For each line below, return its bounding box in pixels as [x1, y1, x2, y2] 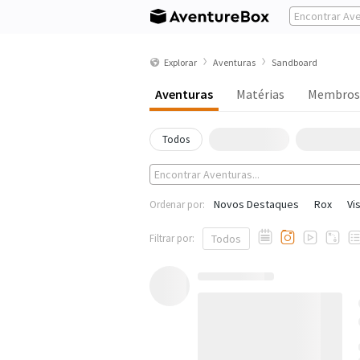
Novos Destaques [214, 197, 299, 211]
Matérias [236, 86, 284, 102]
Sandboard [272, 55, 317, 68]
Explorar [164, 55, 197, 68]
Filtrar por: [149, 231, 194, 245]
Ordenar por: [149, 198, 205, 211]
